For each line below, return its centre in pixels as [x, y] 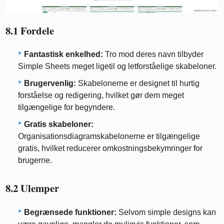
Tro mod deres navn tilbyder [153, 54]
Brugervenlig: [50, 83]
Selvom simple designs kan [166, 212]
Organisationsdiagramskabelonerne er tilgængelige [109, 136]
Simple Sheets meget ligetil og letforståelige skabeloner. [117, 66]
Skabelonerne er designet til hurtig [138, 83]
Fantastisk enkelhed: [63, 54]
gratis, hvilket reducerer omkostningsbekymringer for [110, 148]
